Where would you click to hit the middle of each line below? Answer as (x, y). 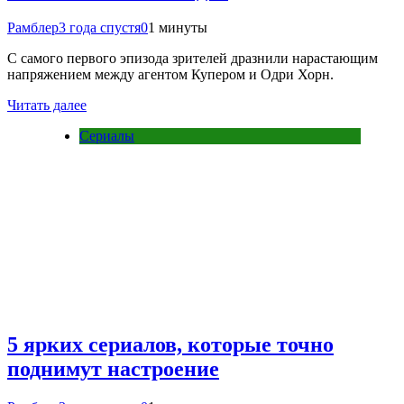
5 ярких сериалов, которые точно (170, 345)
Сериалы (107, 136)
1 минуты (178, 28)
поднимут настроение (113, 369)
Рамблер (33, 28)
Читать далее (47, 106)
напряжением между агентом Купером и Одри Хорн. (170, 75)
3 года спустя (100, 28)
